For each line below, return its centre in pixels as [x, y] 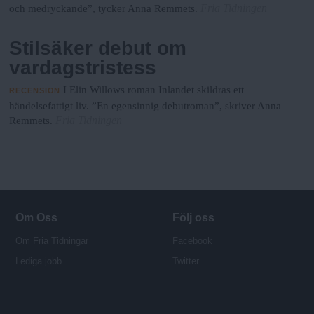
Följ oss [194, 217]
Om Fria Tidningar [52, 240]
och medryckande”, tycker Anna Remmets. [104, 9]
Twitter [186, 261]
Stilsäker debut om [98, 48]
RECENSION [35, 90]
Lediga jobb [39, 261]
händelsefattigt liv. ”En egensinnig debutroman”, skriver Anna [145, 105]
